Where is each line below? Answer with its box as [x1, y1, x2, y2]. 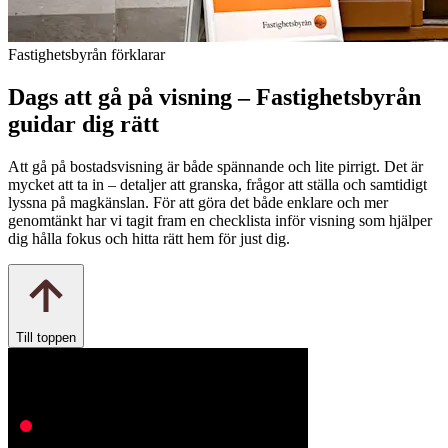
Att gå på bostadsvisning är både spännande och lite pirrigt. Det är [8, 158, 423, 176]
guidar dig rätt [8, 111, 159, 138]
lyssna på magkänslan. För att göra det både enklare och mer [8, 194, 388, 212]
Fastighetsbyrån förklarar [8, 46, 165, 64]
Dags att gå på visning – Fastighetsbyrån [8, 84, 421, 111]
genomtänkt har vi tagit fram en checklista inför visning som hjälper [8, 212, 432, 230]
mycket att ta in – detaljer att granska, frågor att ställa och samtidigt [8, 176, 427, 194]
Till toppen [16, 330, 76, 346]
